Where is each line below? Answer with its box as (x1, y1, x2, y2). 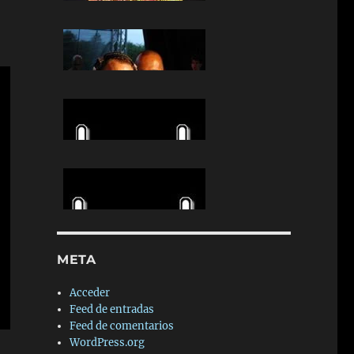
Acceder (70, 286, 111, 300)
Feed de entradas (70, 303, 155, 317)
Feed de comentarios (70, 319, 175, 333)
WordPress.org (70, 336, 145, 350)
